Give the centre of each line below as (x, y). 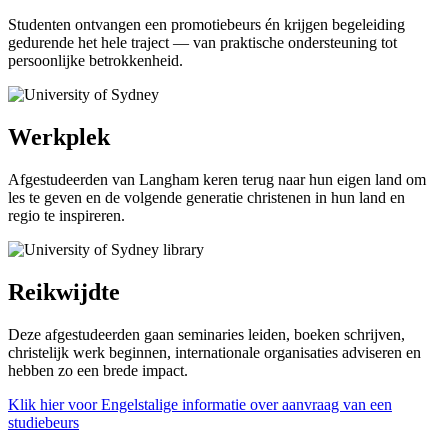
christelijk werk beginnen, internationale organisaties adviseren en (214, 353)
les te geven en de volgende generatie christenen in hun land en (206, 198)
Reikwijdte (64, 292)
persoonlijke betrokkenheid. (95, 61)
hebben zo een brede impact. (98, 371)
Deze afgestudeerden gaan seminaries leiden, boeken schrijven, (206, 335)
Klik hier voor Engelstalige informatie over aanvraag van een (200, 405)
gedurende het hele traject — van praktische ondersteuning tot (202, 43)
